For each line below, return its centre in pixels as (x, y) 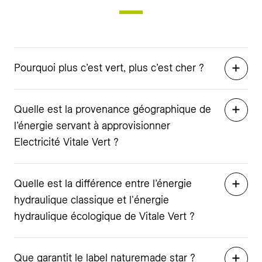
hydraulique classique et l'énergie (92, 200)
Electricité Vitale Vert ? (66, 142)
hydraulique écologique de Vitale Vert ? (104, 216)
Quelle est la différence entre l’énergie (103, 183)
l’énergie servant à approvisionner (92, 125)
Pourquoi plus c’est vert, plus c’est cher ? (109, 68)
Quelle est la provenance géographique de (113, 109)
